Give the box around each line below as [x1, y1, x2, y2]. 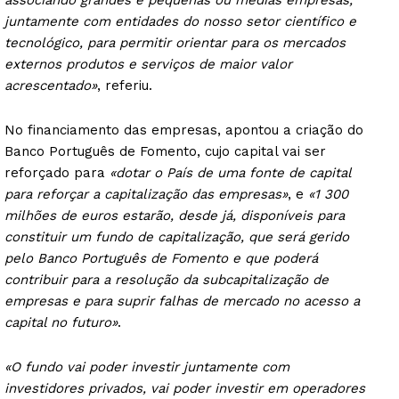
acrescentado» [4, 77, 97, 94]
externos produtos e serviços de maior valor [4, 56, 292, 73]
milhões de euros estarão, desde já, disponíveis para [4, 208, 345, 224]
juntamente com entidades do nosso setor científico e [4, 13, 356, 30]
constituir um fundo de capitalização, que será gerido [4, 229, 349, 246]
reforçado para [4, 165, 110, 182]
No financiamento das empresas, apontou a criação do [4, 122, 363, 139]
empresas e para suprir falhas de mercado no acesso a [4, 293, 360, 310]
